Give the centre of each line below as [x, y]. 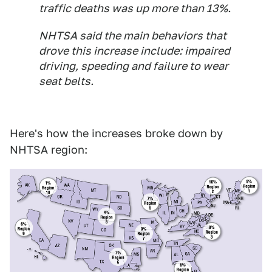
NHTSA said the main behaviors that [133, 36]
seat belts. [66, 81]
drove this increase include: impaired [134, 51]
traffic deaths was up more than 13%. [135, 8]
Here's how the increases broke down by [116, 134]
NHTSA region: [49, 150]
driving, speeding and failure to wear [134, 66]
